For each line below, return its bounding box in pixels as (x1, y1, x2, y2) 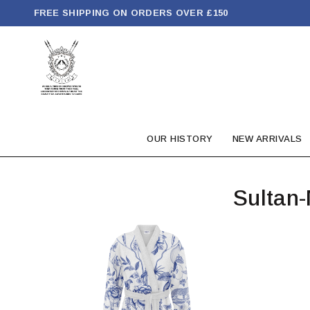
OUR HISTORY (147, 134, 213, 144)
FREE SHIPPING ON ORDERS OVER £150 (33, 8, 228, 18)
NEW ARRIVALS (232, 134, 302, 144)
